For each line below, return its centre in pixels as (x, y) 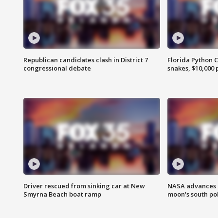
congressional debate (57, 68)
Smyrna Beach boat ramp (62, 194)
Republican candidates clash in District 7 (86, 60)
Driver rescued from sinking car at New (84, 186)
